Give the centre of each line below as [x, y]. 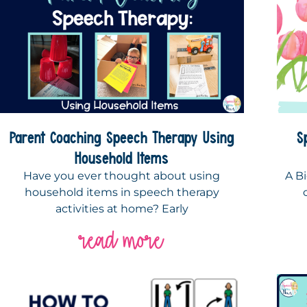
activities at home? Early [122, 208]
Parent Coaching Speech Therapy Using [122, 137]
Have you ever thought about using [122, 175]
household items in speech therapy [122, 192]
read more [122, 240]
